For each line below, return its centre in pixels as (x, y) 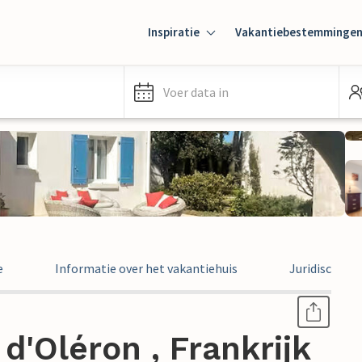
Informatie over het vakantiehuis (146, 268)
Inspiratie (174, 32)
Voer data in (196, 92)
